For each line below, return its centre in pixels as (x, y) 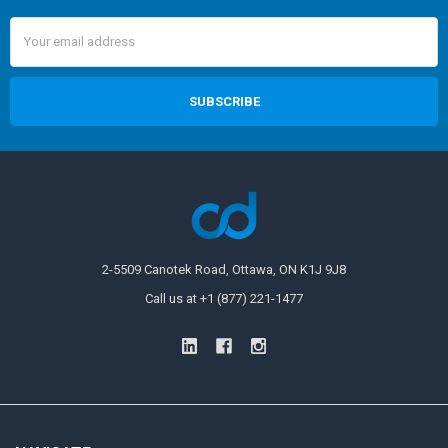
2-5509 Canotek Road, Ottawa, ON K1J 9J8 (224, 270)
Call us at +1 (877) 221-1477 (224, 299)
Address (34, 45)
